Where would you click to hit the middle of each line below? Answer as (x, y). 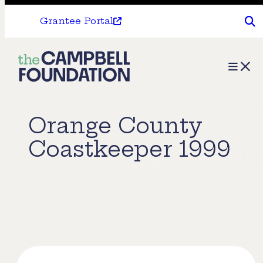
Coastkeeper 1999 (129, 149)
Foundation (56, 106)
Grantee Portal (77, 21)
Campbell (51, 84)
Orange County (115, 126)
